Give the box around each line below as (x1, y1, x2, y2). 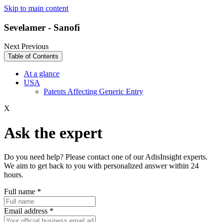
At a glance (24, 69, 59, 78)
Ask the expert (4, 123, 103, 142)
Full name (4, 187, 37, 196)
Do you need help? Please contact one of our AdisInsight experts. (4, 153, 208, 162)
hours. (4, 170, 23, 179)
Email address (4, 207, 50, 216)
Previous (21, 42, 49, 51)
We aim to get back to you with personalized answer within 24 (4, 162, 199, 170)
